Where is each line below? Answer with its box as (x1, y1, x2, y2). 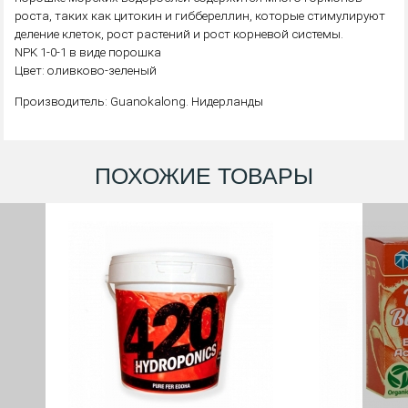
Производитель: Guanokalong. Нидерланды (15, 93, 264, 108)
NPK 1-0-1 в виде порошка (15, 45, 162, 59)
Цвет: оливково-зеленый (15, 63, 158, 77)
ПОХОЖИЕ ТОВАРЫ (95, 163, 313, 189)
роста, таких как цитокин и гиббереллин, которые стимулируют (15, 8, 386, 23)
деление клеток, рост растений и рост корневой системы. (15, 26, 344, 41)
